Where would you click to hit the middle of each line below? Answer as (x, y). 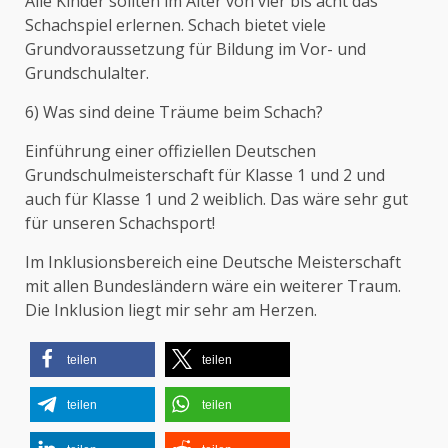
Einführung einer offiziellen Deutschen (170, 151)
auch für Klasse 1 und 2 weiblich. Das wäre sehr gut (216, 199)
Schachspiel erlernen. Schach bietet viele (175, 25)
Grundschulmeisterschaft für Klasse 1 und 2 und (205, 175)
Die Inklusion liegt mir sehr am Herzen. (171, 310)
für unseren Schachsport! (120, 223)
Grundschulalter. (87, 73)
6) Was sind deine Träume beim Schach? (174, 112)
